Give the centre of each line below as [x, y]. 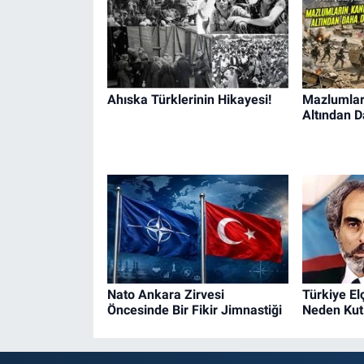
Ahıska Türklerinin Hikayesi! [189, 100]
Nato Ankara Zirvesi [165, 294]
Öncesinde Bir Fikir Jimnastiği [194, 310]
